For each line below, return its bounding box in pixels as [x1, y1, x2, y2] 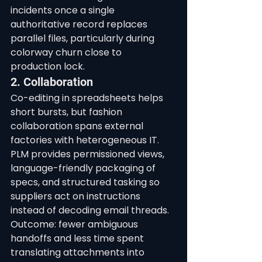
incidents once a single [11, 4, 117, 17]
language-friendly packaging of [11, 161, 158, 175]
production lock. [11, 60, 85, 73]
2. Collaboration [11, 75, 93, 89]
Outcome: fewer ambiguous [11, 218, 140, 231]
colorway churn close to [11, 46, 124, 59]
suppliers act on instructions [11, 189, 143, 203]
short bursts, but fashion [11, 105, 125, 119]
